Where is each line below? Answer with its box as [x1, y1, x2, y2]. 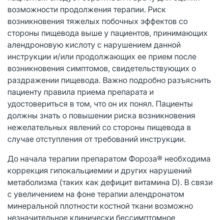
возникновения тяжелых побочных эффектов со [7, 16, 188, 26]
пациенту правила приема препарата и [7, 86, 154, 97]
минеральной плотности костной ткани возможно [7, 200, 193, 211]
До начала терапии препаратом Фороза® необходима [7, 153, 211, 164]
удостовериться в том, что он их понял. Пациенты [7, 98, 193, 109]
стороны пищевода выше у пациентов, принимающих [7, 27, 208, 38]
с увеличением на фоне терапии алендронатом [7, 189, 184, 199]
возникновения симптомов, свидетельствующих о [7, 63, 196, 73]
